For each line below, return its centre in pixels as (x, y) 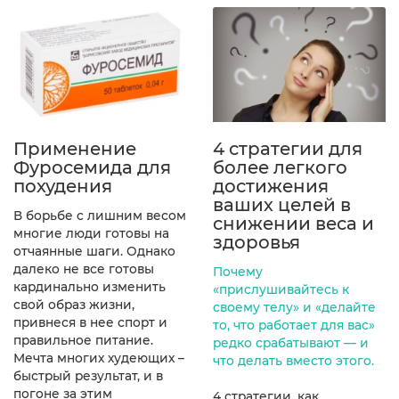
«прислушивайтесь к (281, 290)
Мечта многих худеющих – (99, 358)
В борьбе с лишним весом (100, 216)
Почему (238, 272)
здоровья (256, 243)
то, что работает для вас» (294, 326)
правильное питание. (83, 341)
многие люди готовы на (91, 234)
